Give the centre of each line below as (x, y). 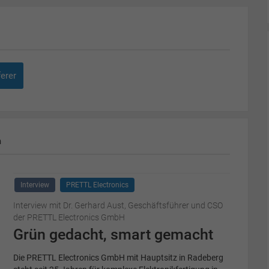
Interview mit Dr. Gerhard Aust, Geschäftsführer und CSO (118, 205)
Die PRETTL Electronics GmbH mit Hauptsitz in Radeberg (118, 258)
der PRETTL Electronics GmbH (69, 217)
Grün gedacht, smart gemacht (113, 234)
